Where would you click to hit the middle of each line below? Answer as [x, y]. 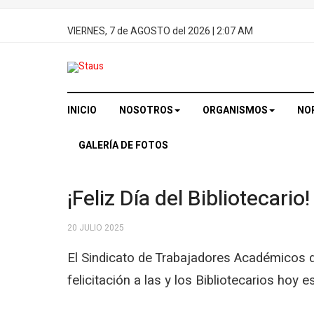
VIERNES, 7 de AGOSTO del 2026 [139, 31]
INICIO [82, 110]
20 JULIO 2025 [96, 228]
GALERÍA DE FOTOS [123, 145]
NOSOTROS [146, 110]
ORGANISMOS [235, 110]
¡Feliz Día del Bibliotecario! [189, 199]
